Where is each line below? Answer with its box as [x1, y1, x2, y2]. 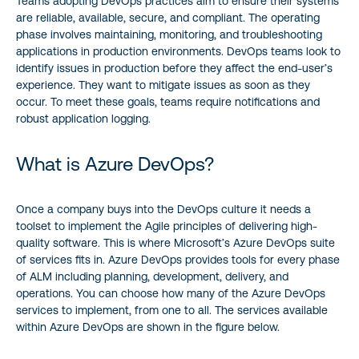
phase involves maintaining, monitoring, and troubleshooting [16, 27, 322, 41]
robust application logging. [16, 111, 151, 125]
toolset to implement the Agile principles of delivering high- [16, 219, 317, 232]
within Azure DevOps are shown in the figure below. [16, 320, 280, 333]
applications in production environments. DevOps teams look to [16, 44, 341, 58]
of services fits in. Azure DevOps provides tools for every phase [16, 252, 340, 266]
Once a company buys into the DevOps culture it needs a [16, 202, 311, 216]
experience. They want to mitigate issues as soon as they [16, 78, 310, 91]
